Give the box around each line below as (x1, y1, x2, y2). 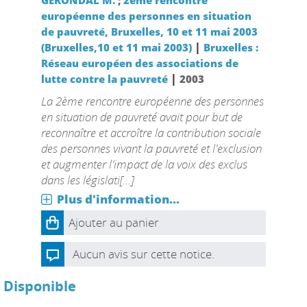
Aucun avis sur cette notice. (72, 246, 214, 262)
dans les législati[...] (40, 172, 134, 188)
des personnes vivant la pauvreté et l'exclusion (40, 140, 262, 156)
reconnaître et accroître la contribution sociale (40, 125, 261, 140)
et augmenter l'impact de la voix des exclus (40, 156, 247, 172)
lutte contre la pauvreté (40, 72, 168, 86)
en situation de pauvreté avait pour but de (40, 109, 243, 125)
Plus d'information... (56, 191, 180, 207)
